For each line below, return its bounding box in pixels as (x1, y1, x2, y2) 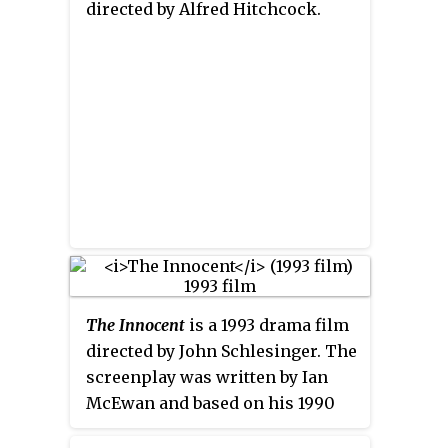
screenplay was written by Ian (86, 366, 328, 387)
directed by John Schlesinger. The (86, 340, 357, 361)
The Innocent (86, 314, 185, 335)
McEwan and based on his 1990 (86, 392, 335, 413)
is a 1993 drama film (185, 314, 349, 335)
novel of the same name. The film (86, 418, 355, 439)
